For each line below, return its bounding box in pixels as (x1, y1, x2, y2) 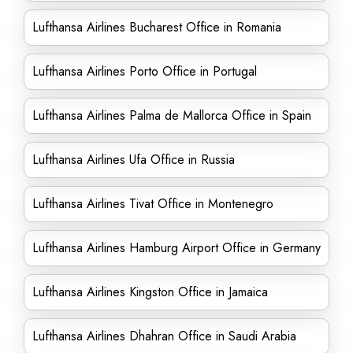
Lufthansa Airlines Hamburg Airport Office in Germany (32, 239, 321, 257)
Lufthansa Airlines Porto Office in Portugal (32, 62, 257, 80)
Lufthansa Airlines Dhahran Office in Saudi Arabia (32, 327, 296, 345)
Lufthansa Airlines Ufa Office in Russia (32, 150, 235, 169)
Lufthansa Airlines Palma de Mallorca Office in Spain (32, 106, 311, 124)
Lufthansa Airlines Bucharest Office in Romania (32, 18, 281, 36)
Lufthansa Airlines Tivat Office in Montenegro (32, 195, 273, 213)
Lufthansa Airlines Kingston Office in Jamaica (32, 283, 268, 301)
